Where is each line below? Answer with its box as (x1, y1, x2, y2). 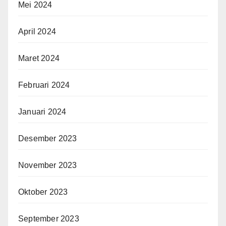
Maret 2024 (18, 54, 60, 63)
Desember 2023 (18, 134, 77, 143)
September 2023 (18, 214, 79, 223)
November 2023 (18, 161, 77, 170)
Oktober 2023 (18, 188, 68, 197)
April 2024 (18, 27, 56, 36)
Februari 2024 (18, 81, 70, 90)
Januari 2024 (18, 107, 67, 117)
